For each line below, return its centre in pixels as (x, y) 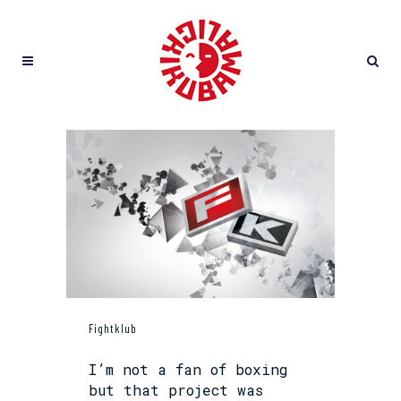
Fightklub (113, 328)
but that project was (176, 389)
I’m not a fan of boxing (188, 369)
